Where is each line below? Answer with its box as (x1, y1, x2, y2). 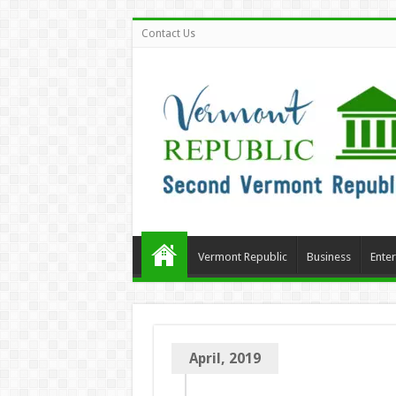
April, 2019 (188, 350, 261, 367)
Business (306, 250, 351, 263)
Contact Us (141, 27, 195, 40)
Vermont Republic (197, 250, 287, 263)
